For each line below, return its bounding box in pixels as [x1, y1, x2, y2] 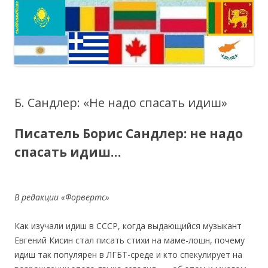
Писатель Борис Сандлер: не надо [14, 124, 243, 142]
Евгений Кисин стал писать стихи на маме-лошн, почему [14, 234, 245, 246]
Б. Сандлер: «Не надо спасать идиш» [14, 94, 227, 111]
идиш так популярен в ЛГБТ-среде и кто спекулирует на [14, 248, 242, 260]
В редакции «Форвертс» [14, 191, 109, 203]
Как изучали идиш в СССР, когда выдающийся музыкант [14, 220, 242, 232]
